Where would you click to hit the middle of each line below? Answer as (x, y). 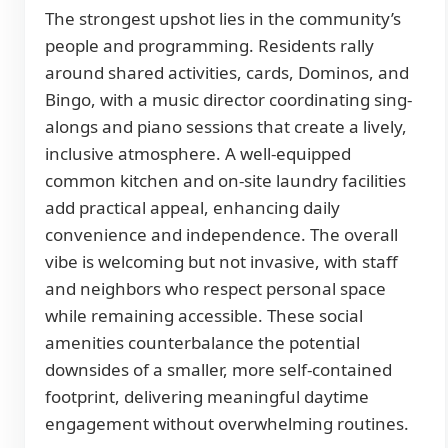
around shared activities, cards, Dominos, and (227, 73)
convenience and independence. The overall (221, 235)
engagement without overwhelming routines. (227, 424)
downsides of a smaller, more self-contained (218, 370)
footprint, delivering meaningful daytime (207, 397)
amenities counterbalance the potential (202, 343)
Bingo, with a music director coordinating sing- (228, 100)
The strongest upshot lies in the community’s (223, 19)
